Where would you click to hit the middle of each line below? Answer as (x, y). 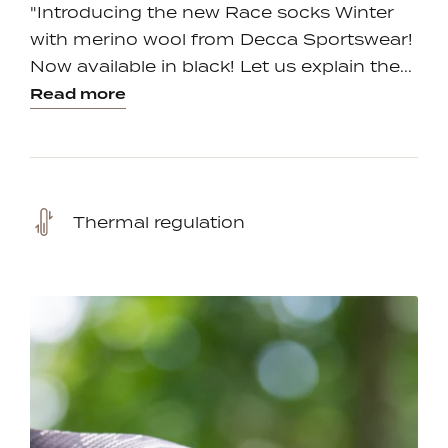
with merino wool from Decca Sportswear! (221, 39)
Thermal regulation (159, 221)
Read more (78, 94)
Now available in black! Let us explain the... (221, 66)
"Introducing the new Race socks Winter (212, 12)
